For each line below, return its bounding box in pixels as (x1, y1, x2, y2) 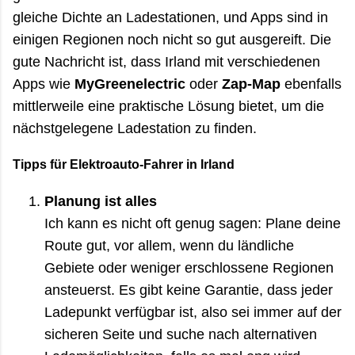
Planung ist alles (44, 193, 157, 209)
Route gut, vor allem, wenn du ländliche (44, 237, 294, 254)
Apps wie (13, 75, 74, 92)
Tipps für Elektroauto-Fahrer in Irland (13, 157, 235, 171)
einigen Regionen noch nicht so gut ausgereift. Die (13, 31, 331, 48)
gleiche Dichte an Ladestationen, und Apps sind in (13, 9, 328, 25)
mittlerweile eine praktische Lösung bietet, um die (13, 97, 324, 114)
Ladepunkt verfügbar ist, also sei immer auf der (44, 303, 342, 320)
